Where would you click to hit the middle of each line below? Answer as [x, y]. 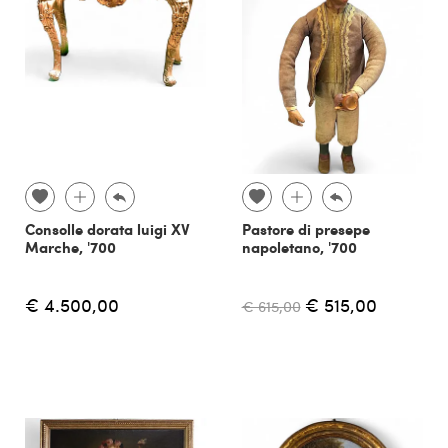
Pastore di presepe [305, 229]
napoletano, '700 [299, 247]
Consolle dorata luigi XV [107, 229]
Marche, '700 [70, 247]
